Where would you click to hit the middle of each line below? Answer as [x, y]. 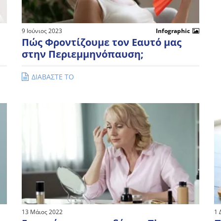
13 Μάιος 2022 [42, 212]
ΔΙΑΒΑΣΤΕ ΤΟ [53, 76]
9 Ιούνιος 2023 [42, 31]
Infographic [173, 31]
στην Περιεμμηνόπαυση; [83, 54]
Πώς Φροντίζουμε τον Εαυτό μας [102, 42]
